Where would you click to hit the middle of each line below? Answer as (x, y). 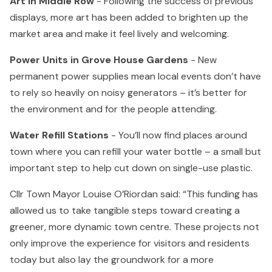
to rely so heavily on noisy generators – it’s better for (128, 92)
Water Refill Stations (59, 135)
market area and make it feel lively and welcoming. (119, 33)
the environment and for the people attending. (113, 109)
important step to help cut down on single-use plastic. (131, 168)
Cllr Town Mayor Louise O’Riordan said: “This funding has (134, 194)
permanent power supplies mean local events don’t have (135, 76)
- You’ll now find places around (178, 135)
